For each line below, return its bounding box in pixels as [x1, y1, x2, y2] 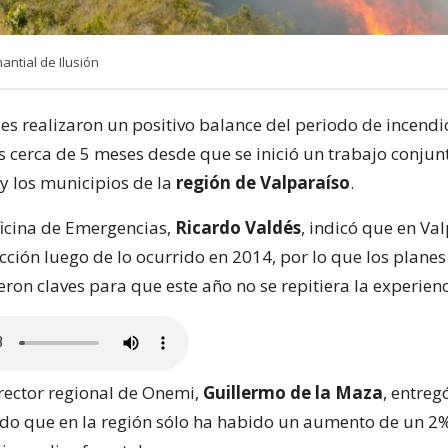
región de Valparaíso [176, 170, 350, 194]
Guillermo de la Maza [203, 380, 383, 404]
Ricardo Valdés [175, 215, 301, 239]
